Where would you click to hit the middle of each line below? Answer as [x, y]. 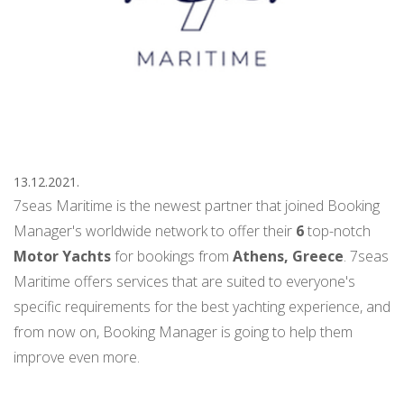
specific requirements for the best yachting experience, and [202, 307]
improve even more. [77, 357]
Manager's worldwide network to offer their [155, 231]
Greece [318, 256]
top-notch [339, 231]
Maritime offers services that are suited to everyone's [184, 281]
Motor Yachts [64, 256]
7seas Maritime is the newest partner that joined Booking [197, 206]
